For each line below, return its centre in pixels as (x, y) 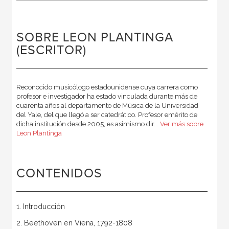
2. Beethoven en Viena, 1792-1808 (74, 223)
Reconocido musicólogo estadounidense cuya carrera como (107, 87)
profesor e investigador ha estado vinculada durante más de (107, 97)
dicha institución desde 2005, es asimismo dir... (88, 124)
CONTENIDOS (59, 174)
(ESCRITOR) (51, 51)
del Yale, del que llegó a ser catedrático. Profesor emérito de (107, 115)
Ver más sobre (181, 124)
